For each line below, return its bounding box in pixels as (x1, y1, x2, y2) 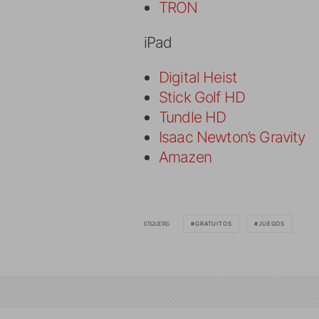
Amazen (159, 148, 211, 166)
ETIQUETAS (144, 220, 169, 227)
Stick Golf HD (159, 88, 246, 106)
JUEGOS (258, 220, 286, 227)
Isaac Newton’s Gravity (159, 128, 305, 146)
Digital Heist (159, 68, 238, 86)
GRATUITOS (195, 220, 232, 227)
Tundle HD (159, 108, 226, 126)
